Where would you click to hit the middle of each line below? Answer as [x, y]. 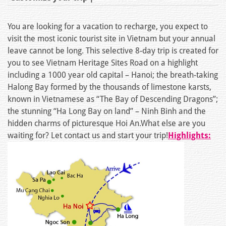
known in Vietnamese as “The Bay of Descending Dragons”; [113, 99]
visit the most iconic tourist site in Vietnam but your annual [111, 39]
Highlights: [189, 136]
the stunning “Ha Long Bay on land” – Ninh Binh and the [107, 111]
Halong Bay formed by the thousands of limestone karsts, [109, 87]
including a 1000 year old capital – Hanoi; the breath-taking [113, 75]
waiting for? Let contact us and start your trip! [88, 136]
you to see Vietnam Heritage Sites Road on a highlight [103, 63]
